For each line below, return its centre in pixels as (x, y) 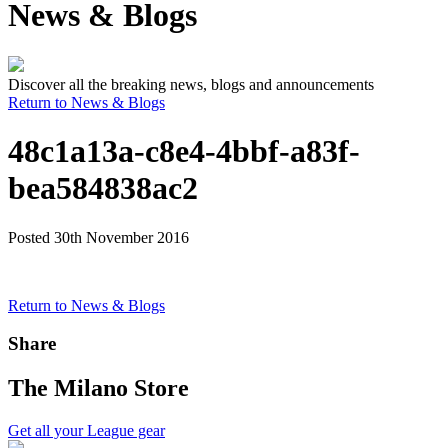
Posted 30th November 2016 (98, 237)
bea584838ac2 (103, 188)
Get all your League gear (86, 431)
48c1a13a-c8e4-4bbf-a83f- (184, 151)
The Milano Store (98, 388)
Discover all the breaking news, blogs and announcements (191, 84)
